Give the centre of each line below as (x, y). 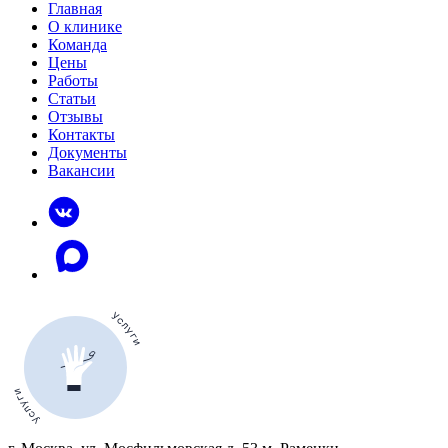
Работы (73, 80)
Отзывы (75, 116)
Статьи (72, 98)
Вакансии (81, 170)
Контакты (81, 134)
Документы (87, 152)
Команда (77, 44)
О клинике (85, 26)
